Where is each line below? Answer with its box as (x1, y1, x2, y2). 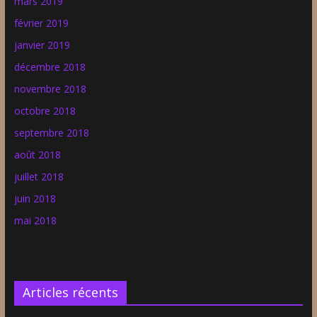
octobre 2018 (13, 103, 76, 117)
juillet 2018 (13, 169, 64, 183)
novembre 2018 (13, 81, 86, 96)
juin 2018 (13, 191, 56, 205)
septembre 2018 (13, 125, 89, 139)
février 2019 (13, 16, 69, 30)
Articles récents (22, 283, 118, 301)
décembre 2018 (13, 59, 86, 74)
